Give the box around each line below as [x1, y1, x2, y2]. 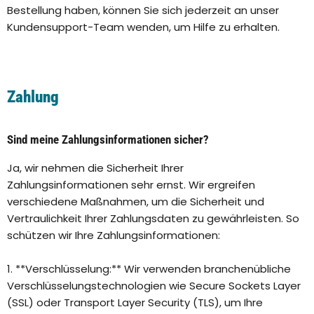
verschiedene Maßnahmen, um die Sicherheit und [7, 194, 264, 210]
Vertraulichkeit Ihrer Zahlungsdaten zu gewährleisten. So [7, 211, 299, 226]
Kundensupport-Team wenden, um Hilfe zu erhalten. [7, 20, 280, 35]
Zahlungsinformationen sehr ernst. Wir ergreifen [7, 177, 255, 193]
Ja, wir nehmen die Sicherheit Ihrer [7, 161, 184, 176]
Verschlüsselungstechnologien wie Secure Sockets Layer [7, 278, 301, 294]
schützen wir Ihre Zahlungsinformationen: [7, 228, 220, 243]
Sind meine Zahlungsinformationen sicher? [7, 132, 212, 147]
